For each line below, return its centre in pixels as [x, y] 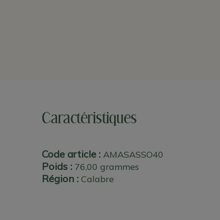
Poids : [57, 166]
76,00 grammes [107, 167]
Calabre [97, 179]
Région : [60, 179]
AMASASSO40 [133, 155]
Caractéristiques [89, 119]
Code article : [71, 154]
